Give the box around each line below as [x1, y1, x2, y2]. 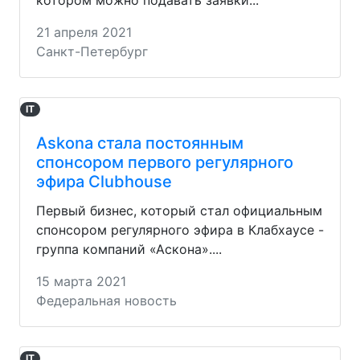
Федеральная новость [36, 292, 177, 309]
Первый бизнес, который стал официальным [36, 202, 322, 219]
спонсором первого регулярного [36, 152, 293, 172]
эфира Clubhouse [36, 171, 172, 191]
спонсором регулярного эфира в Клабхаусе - [36, 221, 324, 238]
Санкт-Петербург [36, 43, 148, 59]
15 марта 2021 [36, 272, 126, 289]
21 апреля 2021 [36, 23, 132, 40]
